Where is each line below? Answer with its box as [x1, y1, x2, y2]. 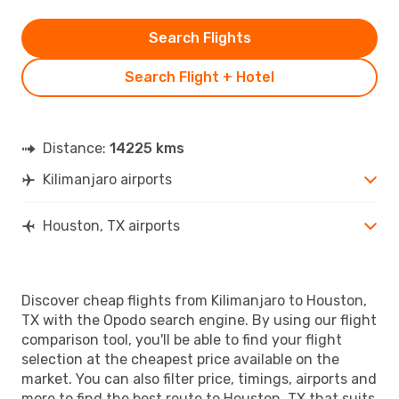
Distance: [43, 139, 110, 157]
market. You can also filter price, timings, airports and [21, 370, 377, 387]
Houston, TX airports [43, 216, 180, 234]
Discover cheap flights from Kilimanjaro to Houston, [21, 291, 367, 309]
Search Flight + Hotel [125, 68, 274, 85]
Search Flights [148, 28, 251, 46]
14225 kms [110, 139, 184, 157]
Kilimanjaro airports [43, 170, 172, 188]
